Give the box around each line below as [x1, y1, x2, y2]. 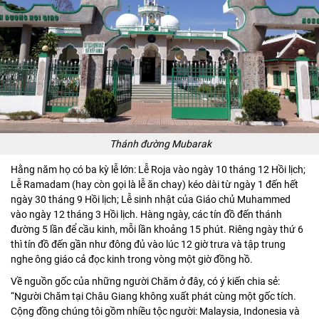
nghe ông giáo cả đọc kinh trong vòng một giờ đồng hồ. [11, 253, 253, 266]
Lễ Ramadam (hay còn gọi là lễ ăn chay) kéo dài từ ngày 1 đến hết [11, 179, 298, 191]
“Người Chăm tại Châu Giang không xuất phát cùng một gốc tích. [11, 291, 296, 303]
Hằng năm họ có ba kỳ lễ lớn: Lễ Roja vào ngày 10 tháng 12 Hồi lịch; [11, 164, 305, 176]
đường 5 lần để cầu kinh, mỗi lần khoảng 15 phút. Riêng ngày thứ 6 [11, 224, 303, 236]
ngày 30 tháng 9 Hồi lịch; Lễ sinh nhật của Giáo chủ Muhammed [11, 194, 291, 206]
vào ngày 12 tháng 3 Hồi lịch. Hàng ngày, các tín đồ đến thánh [11, 209, 282, 221]
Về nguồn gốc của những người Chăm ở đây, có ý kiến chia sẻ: [11, 276, 280, 288]
